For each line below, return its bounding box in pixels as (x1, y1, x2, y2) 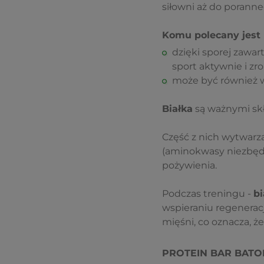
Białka (161, 103, 193, 115)
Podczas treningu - (161, 188, 253, 200)
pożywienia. (161, 160, 217, 171)
